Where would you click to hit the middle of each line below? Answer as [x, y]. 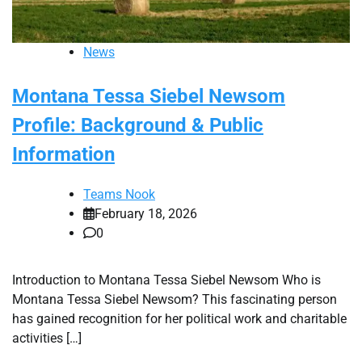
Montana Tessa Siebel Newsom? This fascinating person [175, 300]
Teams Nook [119, 195]
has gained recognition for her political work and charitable [179, 319]
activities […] [47, 339]
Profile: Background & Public [138, 126]
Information [63, 155]
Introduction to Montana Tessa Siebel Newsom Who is [166, 280]
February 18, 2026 [146, 214]
